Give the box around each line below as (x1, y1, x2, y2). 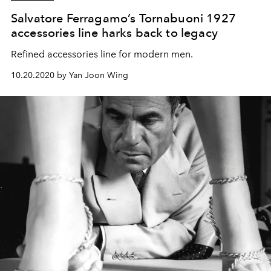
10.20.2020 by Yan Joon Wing (11, 70, 128, 80)
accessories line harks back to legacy (11, 25, 218, 40)
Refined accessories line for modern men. (11, 48, 193, 60)
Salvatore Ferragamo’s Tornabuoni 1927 (11, 10, 236, 25)
